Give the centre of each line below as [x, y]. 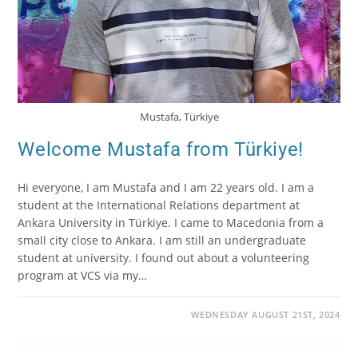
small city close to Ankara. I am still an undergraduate [162, 240]
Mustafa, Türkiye [179, 116]
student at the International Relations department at [159, 205]
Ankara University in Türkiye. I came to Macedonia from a [171, 222]
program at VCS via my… [83, 275]
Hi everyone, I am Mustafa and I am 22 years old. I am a [166, 187]
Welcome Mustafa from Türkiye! [161, 149]
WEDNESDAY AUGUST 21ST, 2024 [266, 314]
